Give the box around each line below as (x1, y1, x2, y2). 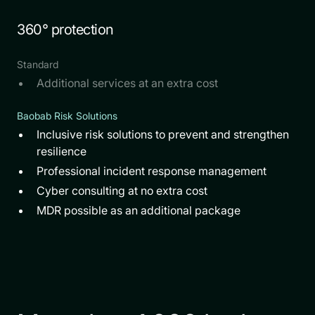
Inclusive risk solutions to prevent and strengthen (37, 127, 289, 141)
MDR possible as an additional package (37, 202, 240, 217)
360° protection (17, 20, 114, 38)
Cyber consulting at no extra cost (37, 183, 207, 198)
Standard (17, 58, 58, 70)
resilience (37, 143, 86, 158)
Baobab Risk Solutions (17, 109, 117, 122)
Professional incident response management (37, 163, 266, 178)
